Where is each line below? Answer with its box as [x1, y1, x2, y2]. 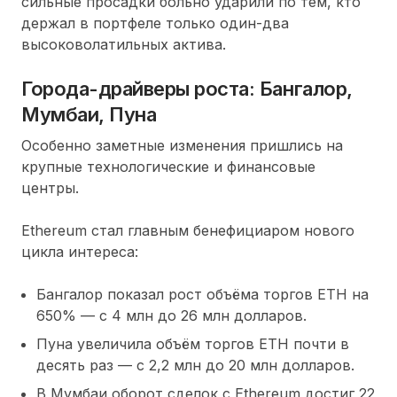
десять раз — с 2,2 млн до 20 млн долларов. [36, 355, 354, 374]
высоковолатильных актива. [21, 35, 226, 53]
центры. [21, 178, 79, 197]
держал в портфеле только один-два [21, 13, 289, 32]
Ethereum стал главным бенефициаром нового [21, 221, 354, 239]
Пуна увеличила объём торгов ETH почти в [36, 334, 349, 353]
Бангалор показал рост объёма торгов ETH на [36, 284, 369, 303]
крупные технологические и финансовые [21, 157, 315, 175]
